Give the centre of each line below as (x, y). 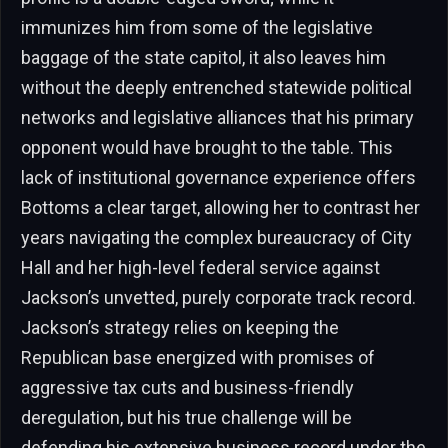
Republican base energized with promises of (198, 357)
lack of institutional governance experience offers (218, 177)
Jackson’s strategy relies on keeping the (180, 327)
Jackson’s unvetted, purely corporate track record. (218, 297)
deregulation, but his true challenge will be (186, 417)
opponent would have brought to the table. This (207, 147)
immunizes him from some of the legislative (197, 27)
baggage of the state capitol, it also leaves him (203, 57)
